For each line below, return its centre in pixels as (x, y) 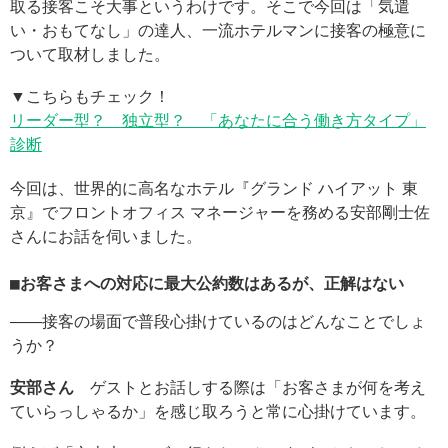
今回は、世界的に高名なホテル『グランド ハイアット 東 (214, 188)
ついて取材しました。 (90, 54)
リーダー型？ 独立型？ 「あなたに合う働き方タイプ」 (218, 120)
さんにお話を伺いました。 (106, 236)
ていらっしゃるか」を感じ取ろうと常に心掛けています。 (218, 411)
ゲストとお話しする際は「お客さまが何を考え (250, 387)
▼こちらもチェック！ (90, 96)
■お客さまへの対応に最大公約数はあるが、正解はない (207, 283)
